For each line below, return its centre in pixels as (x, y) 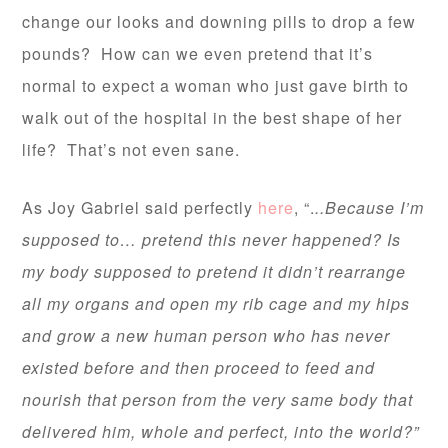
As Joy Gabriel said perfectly (140, 208)
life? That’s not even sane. (131, 150)
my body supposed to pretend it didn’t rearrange (214, 272)
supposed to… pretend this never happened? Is (212, 240)
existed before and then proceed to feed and (199, 368)
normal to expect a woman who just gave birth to (216, 86)
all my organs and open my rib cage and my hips (216, 304)
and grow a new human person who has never (206, 336)
